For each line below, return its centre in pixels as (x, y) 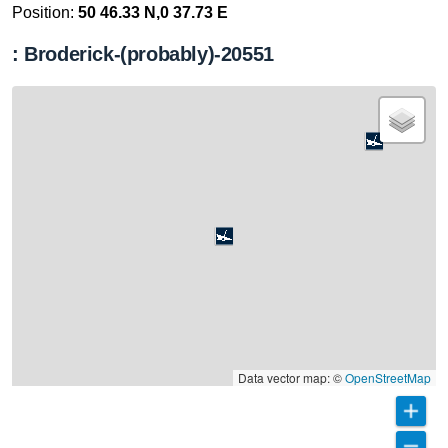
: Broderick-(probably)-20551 (143, 54)
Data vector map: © (291, 377)
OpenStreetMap (388, 377)
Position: (45, 12)
